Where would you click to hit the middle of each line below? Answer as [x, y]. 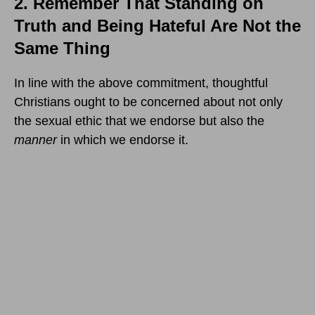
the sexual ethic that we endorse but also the [139, 121]
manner [37, 140]
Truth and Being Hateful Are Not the [157, 25]
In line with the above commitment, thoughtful [141, 83]
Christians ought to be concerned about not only [148, 102]
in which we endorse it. [124, 140]
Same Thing [62, 48]
